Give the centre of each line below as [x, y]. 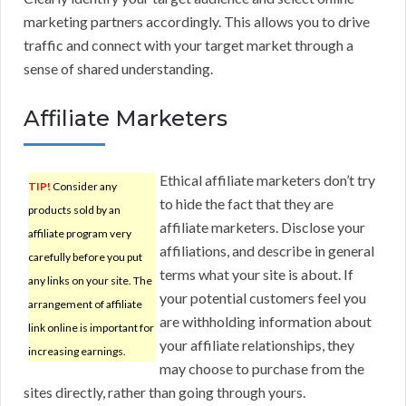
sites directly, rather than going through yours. [164, 392]
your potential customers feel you [263, 298]
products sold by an [74, 210]
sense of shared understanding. [118, 69]
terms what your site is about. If [256, 275]
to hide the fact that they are [246, 204]
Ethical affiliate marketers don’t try [267, 180]
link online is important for [91, 328]
